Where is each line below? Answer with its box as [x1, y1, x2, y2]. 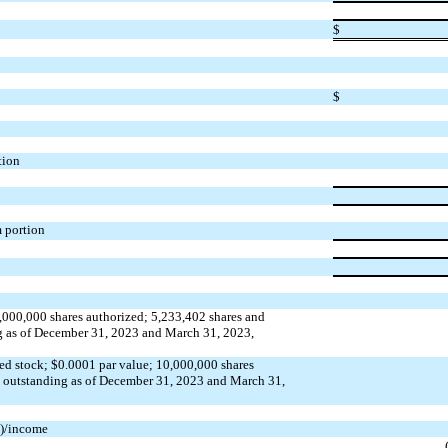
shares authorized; [46, 308, 151, 324]
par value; [95, 356, 156, 372]
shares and [205, 308, 265, 324]
